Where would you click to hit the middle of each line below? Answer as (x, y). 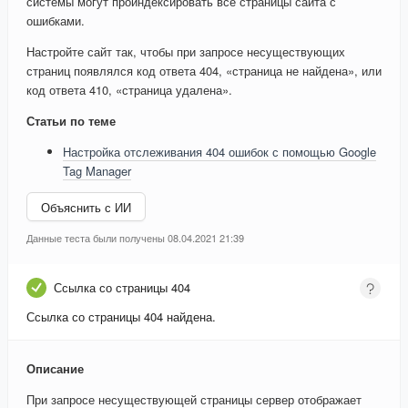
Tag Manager (97, 171)
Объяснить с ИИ (86, 207)
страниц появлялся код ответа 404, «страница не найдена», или (204, 71)
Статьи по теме (71, 121)
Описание (55, 369)
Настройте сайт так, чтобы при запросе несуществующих (186, 52)
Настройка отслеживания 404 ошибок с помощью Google (219, 152)
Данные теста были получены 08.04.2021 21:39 (135, 238)
